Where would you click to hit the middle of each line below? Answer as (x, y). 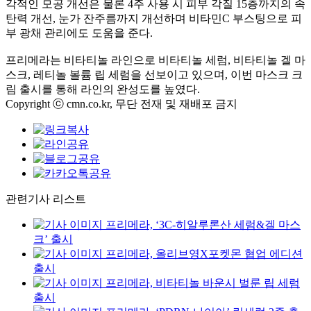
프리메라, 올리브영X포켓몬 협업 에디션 (204, 254)
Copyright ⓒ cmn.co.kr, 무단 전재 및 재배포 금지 (121, 104)
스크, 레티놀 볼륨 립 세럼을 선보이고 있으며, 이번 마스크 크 (154, 75)
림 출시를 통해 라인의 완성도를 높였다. (103, 89)
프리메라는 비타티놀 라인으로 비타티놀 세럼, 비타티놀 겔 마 (155, 60)
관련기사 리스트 (46, 199)
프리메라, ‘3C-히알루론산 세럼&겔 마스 (203, 225)
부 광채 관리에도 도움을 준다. (79, 33)
